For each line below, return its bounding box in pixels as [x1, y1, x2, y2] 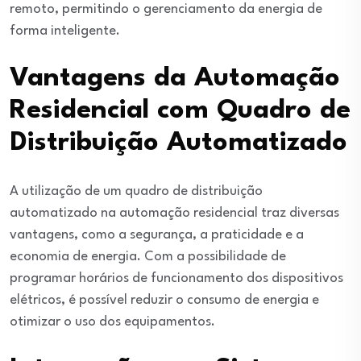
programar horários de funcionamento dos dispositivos [10, 272, 343, 285]
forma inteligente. [10, 24, 120, 38]
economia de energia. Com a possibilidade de [10, 250, 286, 263]
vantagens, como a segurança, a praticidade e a [10, 228, 304, 242]
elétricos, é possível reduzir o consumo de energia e [10, 293, 319, 307]
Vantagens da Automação [10, 65, 340, 92]
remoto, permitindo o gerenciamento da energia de [10, 2, 322, 16]
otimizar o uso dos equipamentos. [10, 315, 215, 329]
